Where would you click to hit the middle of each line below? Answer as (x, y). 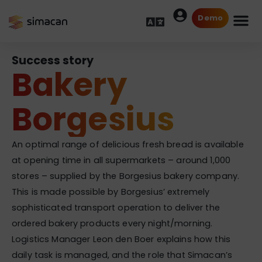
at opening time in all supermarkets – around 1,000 (121, 160)
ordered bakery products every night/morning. (112, 223)
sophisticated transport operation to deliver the (116, 208)
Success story (53, 61)
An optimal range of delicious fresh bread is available (128, 144)
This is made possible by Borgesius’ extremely (111, 192)
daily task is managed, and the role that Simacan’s (122, 255)
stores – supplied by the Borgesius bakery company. (126, 176)
